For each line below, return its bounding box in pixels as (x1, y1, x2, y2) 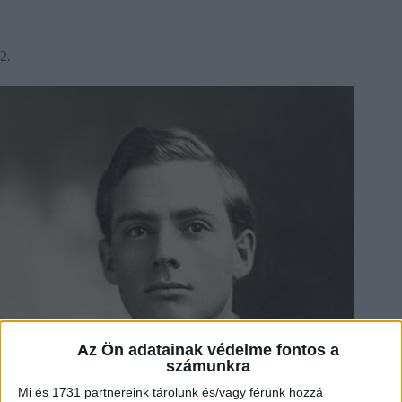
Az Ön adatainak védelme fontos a (76, 340, 339, 359)
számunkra (165, 356, 250, 375)
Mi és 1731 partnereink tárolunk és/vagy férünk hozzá (18, 384, 323, 399)
